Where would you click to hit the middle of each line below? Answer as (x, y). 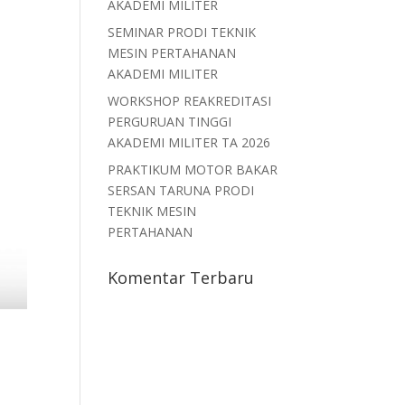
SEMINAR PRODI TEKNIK (182, 32)
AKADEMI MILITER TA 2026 (189, 142)
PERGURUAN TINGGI (170, 122)
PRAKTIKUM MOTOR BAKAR (193, 170)
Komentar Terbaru (181, 278)
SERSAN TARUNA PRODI (181, 190)
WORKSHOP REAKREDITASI (190, 101)
